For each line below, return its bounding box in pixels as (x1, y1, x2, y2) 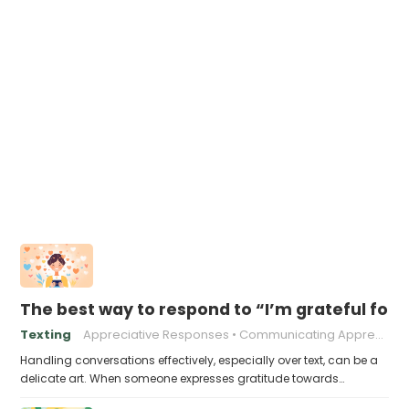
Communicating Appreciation (239, 326, 376, 343)
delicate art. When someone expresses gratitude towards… (20, 371, 345, 386)
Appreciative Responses (83, 326, 230, 343)
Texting (20, 326, 72, 343)
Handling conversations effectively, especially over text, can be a (20, 352, 379, 368)
